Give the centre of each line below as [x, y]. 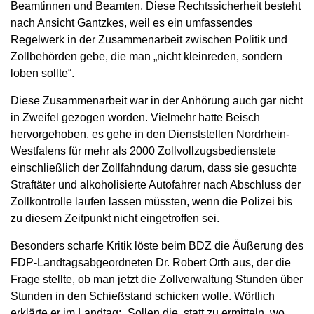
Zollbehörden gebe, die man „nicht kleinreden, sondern [146, 56]
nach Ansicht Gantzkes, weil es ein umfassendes [131, 22]
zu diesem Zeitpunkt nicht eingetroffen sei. [115, 218]
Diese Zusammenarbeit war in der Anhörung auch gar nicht [157, 100]
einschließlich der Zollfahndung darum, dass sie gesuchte [154, 168]
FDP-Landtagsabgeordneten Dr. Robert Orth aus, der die [151, 262]
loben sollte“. [42, 73]
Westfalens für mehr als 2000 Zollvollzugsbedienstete [143, 151]
